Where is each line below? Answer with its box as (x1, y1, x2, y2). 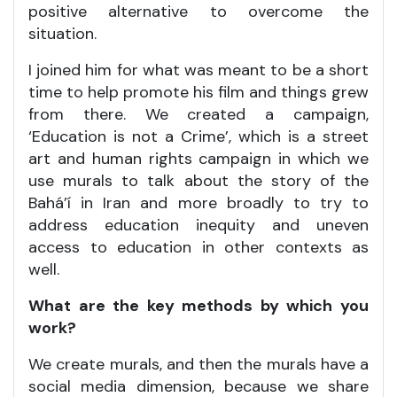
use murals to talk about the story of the (28, 169, 369, 191)
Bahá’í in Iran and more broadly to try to (28, 191, 369, 214)
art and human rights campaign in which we (28, 147, 369, 169)
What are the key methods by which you (28, 294, 369, 316)
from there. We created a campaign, (28, 103, 369, 125)
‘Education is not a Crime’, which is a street (28, 125, 369, 147)
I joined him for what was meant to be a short (28, 58, 369, 81)
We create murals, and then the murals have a (28, 353, 369, 375)
